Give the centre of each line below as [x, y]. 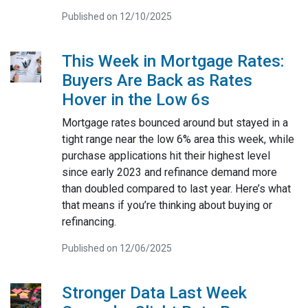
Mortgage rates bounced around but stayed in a [175, 122]
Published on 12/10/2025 [117, 16]
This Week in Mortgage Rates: [173, 61]
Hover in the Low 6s [135, 99]
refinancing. [89, 221]
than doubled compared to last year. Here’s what [176, 188]
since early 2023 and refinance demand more [169, 172]
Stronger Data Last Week [154, 293]
